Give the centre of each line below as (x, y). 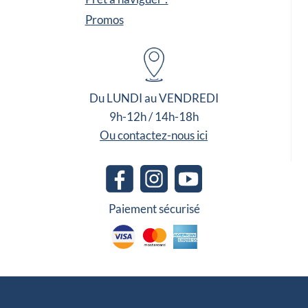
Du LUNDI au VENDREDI (154, 98)
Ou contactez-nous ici (154, 135)
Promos (104, 20)
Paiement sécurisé (154, 209)
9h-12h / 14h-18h (154, 117)
